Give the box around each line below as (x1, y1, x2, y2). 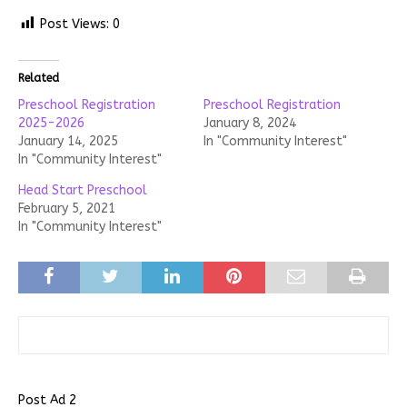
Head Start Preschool (18, 182, 147, 198)
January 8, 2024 (203, 114, 296, 131)
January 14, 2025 (18, 133, 118, 149)
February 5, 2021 (18, 200, 115, 216)
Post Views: (40, 15, 109, 32)
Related (18, 71, 59, 84)
